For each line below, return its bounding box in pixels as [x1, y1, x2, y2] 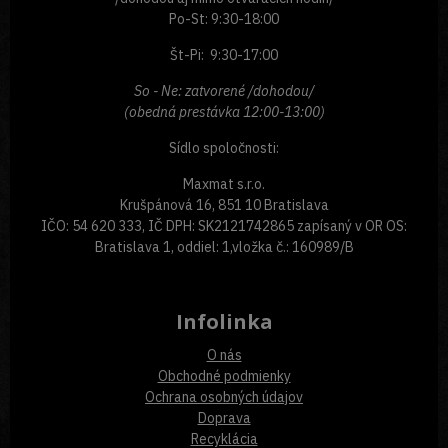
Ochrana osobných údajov [145, 387, 303, 406]
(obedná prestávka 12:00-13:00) [123, 102, 325, 121]
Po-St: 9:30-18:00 [169, 9, 279, 28]
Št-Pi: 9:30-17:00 [170, 45, 278, 64]
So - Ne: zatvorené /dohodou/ [134, 81, 314, 100]
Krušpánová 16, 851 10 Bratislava [119, 195, 329, 214]
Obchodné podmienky [157, 366, 291, 385]
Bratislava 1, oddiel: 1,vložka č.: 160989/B [94, 237, 354, 256]
